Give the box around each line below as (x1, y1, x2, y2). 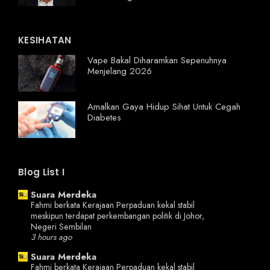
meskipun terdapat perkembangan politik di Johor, (31, 210, 204, 222)
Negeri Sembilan (31, 221, 92, 233)
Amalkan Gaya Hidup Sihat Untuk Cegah (87, 99, 240, 113)
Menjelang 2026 (87, 64, 152, 78)
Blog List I (18, 165, 65, 178)
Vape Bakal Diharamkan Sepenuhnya (87, 53, 227, 67)
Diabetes (87, 110, 121, 124)
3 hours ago (31, 231, 72, 243)
